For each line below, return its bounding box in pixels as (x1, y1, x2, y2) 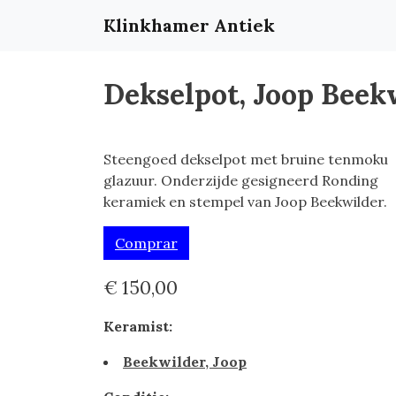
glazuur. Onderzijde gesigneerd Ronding (103, 171, 378, 189)
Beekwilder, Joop (123, 353, 247, 370)
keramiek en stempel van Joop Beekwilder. (103, 193, 387, 210)
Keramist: (103, 317, 172, 335)
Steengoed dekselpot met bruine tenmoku (103, 150, 388, 168)
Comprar (115, 234, 178, 252)
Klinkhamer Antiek (103, 14, 275, 36)
